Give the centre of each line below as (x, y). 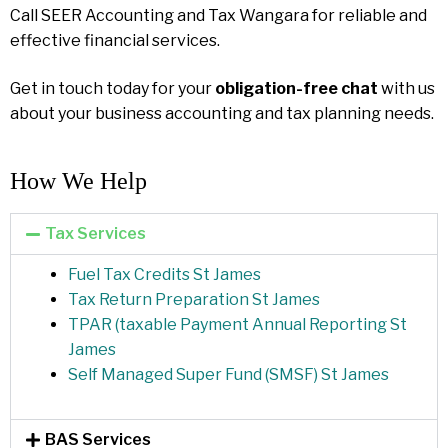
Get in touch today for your (112, 88)
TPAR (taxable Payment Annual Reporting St (237, 324)
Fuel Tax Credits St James (164, 274)
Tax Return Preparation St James (193, 299)
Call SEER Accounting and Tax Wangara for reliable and (218, 16)
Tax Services (96, 233)
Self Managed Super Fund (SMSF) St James (228, 374)
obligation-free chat (296, 88)
